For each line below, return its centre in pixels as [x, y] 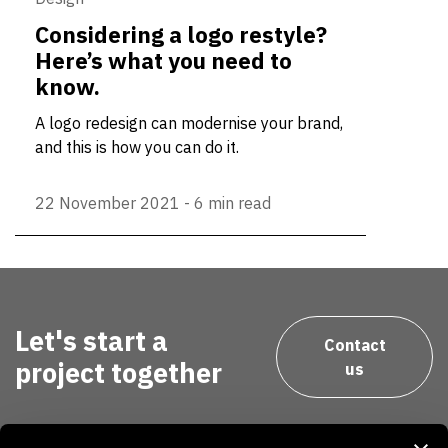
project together [118, 372]
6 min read [232, 202]
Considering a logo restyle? [181, 34]
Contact [354, 344]
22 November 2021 [107, 202]
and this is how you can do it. [137, 146]
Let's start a [91, 340]
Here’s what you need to [163, 60]
